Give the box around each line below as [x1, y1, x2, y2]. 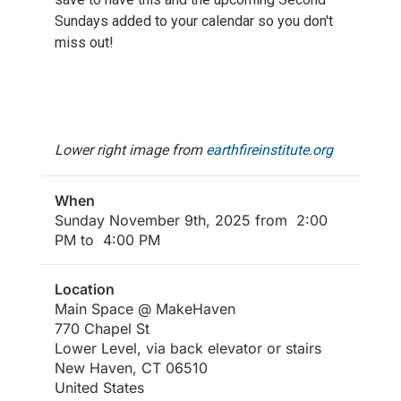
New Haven [54, 358, 132, 377]
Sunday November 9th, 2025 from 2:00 [54, 210, 328, 229]
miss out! [54, 33, 114, 51]
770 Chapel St [54, 319, 149, 337]
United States [54, 378, 144, 397]
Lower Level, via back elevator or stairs [54, 338, 321, 357]
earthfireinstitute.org [205, 141, 333, 158]
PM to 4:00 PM [54, 230, 160, 249]
